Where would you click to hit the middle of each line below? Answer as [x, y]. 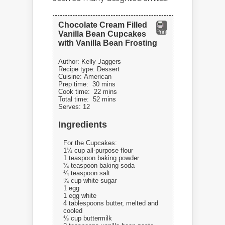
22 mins [105, 91]
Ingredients [83, 124]
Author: [70, 61]
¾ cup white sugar [90, 180]
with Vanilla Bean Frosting [108, 43]
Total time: [76, 99]
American [98, 76]
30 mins [104, 84]
